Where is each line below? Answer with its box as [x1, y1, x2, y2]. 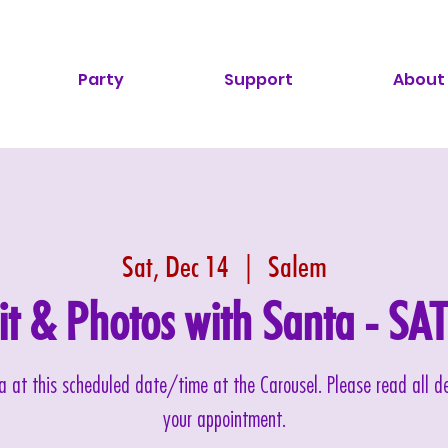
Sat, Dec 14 [121, 248, 229, 284]
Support [223, 68, 293, 91]
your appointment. [162, 409, 286, 432]
